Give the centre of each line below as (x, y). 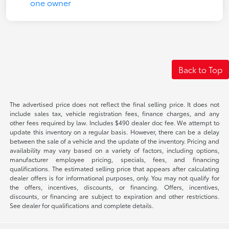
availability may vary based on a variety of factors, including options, (114, 150)
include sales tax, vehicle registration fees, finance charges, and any (114, 113)
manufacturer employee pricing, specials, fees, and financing (114, 159)
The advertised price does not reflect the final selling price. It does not (114, 104)
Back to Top (200, 69)
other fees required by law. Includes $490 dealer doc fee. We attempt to (114, 122)
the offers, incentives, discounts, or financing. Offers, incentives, (114, 187)
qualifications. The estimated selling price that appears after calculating (114, 168)
